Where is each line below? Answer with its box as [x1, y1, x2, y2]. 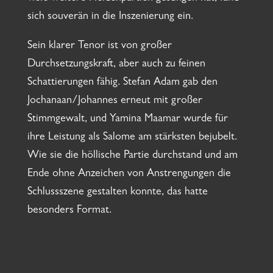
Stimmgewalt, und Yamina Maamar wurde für [27, 114, 228, 126]
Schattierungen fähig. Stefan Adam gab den [27, 77, 218, 89]
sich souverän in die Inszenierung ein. [27, 12, 193, 23]
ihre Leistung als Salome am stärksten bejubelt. [27, 132, 237, 144]
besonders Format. [27, 205, 112, 217]
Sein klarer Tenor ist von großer [27, 41, 172, 52]
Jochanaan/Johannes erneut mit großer [27, 96, 202, 107]
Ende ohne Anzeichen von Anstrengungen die [27, 169, 231, 180]
